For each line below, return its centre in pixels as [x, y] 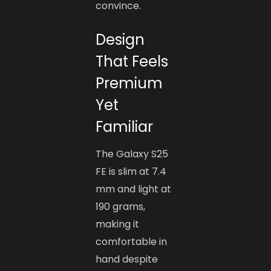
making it [118, 224]
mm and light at [134, 189]
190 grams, [121, 207]
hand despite [127, 260]
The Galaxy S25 [132, 154]
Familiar [125, 127]
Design [120, 40]
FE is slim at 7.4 [131, 172]
